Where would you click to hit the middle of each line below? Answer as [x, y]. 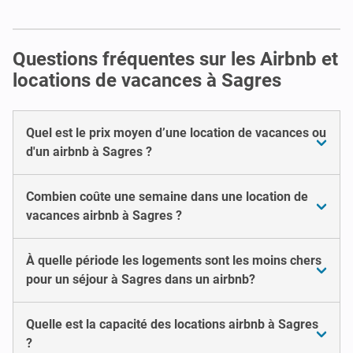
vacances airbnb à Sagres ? [104, 215]
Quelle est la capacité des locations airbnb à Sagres [172, 324]
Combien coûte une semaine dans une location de [167, 196]
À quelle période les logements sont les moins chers [174, 260]
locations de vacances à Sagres [147, 80]
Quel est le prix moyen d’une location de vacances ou [176, 132]
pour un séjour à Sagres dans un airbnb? [141, 279]
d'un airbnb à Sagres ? [89, 151]
